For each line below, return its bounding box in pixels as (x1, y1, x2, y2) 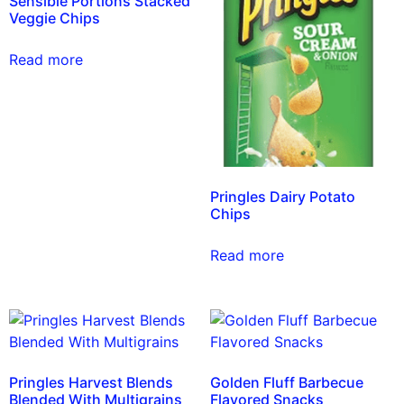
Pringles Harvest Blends (9, 373, 173, 392)
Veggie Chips (9, 8, 100, 27)
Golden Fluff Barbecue (209, 373, 363, 392)
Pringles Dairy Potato (209, 188, 355, 207)
